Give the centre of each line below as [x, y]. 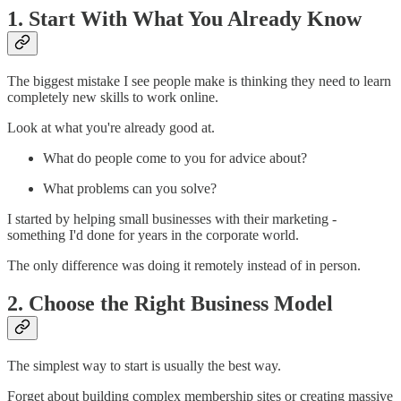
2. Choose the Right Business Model [170, 304]
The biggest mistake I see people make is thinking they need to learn [199, 81]
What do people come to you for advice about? [175, 158]
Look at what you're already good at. [111, 128]
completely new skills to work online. [113, 98]
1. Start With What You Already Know [184, 19]
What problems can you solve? [130, 189]
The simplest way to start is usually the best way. [144, 365]
